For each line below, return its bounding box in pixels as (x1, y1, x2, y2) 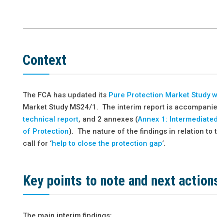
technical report (23, 114, 79, 124)
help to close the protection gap (52, 139, 163, 148)
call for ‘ (23, 139, 52, 148)
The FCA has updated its (23, 90, 109, 99)
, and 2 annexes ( (78, 114, 138, 124)
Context (23, 51, 67, 68)
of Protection (23, 126, 69, 136)
